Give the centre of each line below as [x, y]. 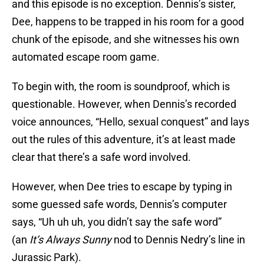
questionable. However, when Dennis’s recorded [124, 104]
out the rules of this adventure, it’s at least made [124, 140]
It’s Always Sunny [70, 240]
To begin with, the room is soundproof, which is [121, 87]
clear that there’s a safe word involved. [101, 157]
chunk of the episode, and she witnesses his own [126, 39]
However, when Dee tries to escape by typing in [122, 187]
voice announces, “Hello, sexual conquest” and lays [131, 122]
